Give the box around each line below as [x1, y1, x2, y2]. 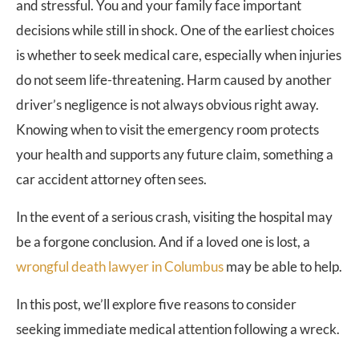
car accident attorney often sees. [16, 171, 207, 188]
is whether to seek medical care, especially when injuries [16, 46, 341, 63]
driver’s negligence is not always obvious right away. [16, 96, 319, 113]
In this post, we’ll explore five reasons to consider [16, 296, 296, 313]
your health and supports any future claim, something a [16, 146, 333, 163]
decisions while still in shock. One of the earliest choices [16, 22, 334, 38]
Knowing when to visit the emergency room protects [16, 121, 319, 138]
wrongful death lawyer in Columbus [16, 258, 224, 275]
